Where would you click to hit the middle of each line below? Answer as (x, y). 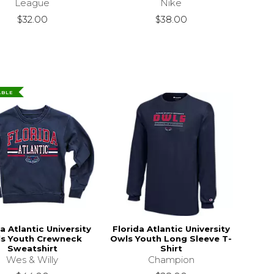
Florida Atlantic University (171, 228)
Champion (171, 259)
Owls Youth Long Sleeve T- (171, 238)
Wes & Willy (32, 259)
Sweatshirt (32, 248)
